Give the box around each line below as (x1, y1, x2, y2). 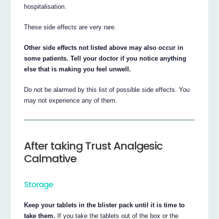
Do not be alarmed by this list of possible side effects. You (24, 86, 190, 93)
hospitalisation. (24, 2, 67, 10)
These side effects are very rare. (24, 23, 117, 31)
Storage (24, 178, 53, 190)
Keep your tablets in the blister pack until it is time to (24, 201, 185, 209)
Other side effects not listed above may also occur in (24, 44, 184, 51)
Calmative (24, 151, 77, 166)
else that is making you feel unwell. (24, 65, 131, 73)
